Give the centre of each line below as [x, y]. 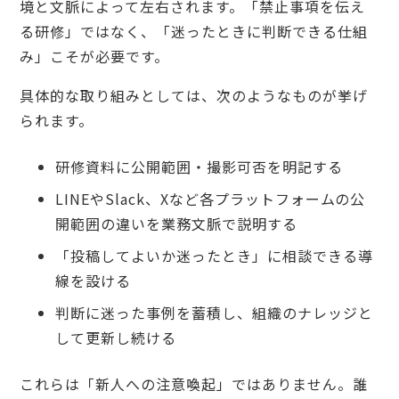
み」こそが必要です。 [94, 56]
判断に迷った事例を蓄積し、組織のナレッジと [214, 312]
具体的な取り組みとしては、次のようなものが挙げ [194, 95]
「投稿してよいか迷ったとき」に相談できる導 [214, 255]
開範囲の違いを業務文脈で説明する [176, 223]
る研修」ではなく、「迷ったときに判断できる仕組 [194, 31]
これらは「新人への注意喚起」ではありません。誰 [194, 383]
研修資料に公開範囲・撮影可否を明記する [199, 166]
